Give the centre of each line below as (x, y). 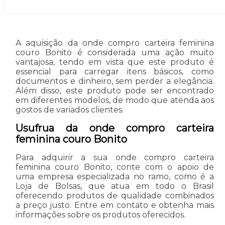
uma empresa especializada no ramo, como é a (115, 176)
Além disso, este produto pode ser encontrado (115, 90)
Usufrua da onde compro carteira (115, 128)
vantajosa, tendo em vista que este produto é (115, 62)
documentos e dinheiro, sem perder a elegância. (115, 81)
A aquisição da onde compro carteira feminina (115, 43)
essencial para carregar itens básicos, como (115, 71)
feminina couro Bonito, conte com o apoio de (115, 167)
